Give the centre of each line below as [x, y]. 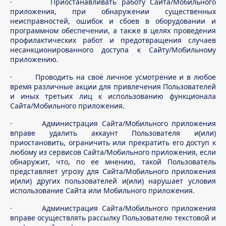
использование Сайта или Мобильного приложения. [102, 190]
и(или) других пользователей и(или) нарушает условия [113, 181]
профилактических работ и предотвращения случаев [113, 40]
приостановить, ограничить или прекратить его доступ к [113, 143]
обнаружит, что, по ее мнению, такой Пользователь [113, 162]
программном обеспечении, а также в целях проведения [113, 31]
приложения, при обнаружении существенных [113, 11]
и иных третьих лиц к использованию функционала [113, 96]
